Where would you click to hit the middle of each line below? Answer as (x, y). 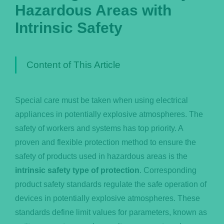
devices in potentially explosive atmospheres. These (107, 198)
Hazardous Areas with (93, 10)
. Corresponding (168, 170)
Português (30, 20)
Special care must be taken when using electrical (101, 100)
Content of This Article (73, 65)
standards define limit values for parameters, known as (111, 212)
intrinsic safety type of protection (77, 170)
